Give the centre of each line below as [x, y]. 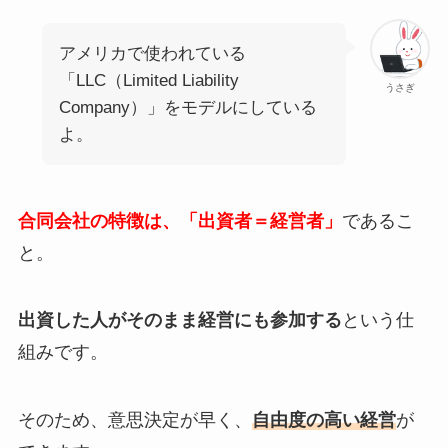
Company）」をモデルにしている [187, 107]
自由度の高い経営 [323, 420]
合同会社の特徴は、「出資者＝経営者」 [179, 220]
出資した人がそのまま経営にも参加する [179, 320]
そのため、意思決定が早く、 [134, 420]
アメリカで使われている [152, 53]
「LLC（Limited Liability [148, 80]
